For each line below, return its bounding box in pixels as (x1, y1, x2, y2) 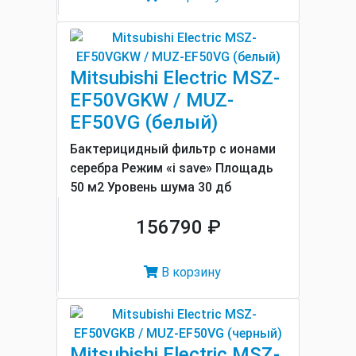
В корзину (158, 265, 221, 280)
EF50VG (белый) (70, 111, 218, 133)
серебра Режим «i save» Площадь (70, 161, 273, 176)
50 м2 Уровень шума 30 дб (70, 180, 231, 195)
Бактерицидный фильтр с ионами (70, 141, 276, 157)
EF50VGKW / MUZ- (70, 89, 234, 111)
